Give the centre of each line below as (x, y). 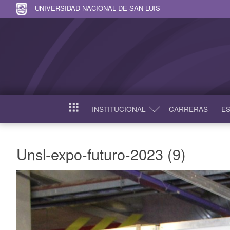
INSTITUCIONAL (119, 109)
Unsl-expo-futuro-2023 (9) (101, 154)
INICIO (80, 111)
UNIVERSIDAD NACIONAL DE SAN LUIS (98, 8)
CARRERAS (188, 109)
